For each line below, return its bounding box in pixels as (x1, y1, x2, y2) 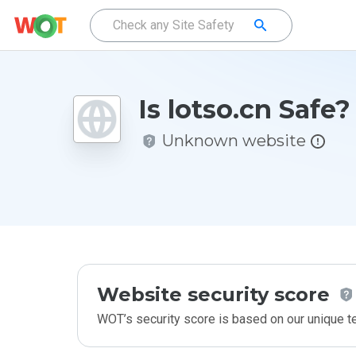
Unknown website (162, 131, 306, 150)
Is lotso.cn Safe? (138, 94, 350, 125)
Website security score (97, 283, 330, 306)
